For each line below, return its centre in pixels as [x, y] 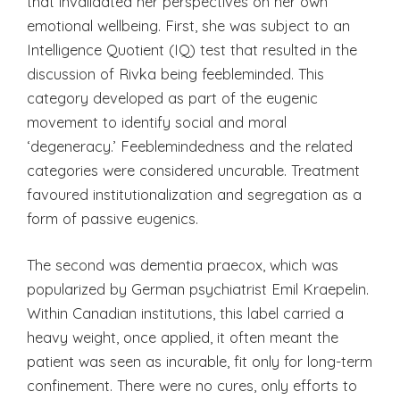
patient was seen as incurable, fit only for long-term [200, 361]
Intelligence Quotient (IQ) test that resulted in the [192, 49]
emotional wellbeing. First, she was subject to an [188, 25]
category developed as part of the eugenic [172, 97]
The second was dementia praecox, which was [183, 264]
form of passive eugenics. [112, 218]
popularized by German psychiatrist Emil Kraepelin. [198, 288]
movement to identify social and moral [157, 121]
